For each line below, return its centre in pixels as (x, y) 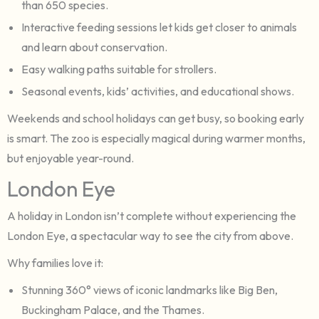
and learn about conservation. (94, 47)
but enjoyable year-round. (70, 158)
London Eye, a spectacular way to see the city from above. (150, 235)
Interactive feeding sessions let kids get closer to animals (159, 27)
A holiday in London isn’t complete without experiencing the (152, 215)
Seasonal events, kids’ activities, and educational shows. (158, 91)
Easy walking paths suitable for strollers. (119, 69)
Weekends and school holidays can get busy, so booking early (156, 118)
